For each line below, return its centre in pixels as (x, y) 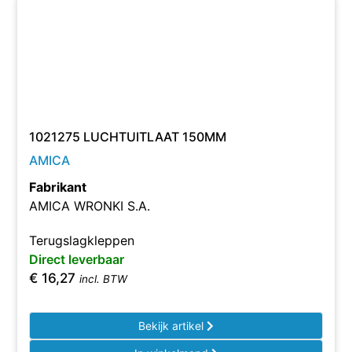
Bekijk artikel (172, 326)
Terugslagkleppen (82, 240)
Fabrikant (58, 187)
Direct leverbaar (77, 259)
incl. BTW (104, 279)
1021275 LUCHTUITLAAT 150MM (128, 137)
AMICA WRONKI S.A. (90, 206)
